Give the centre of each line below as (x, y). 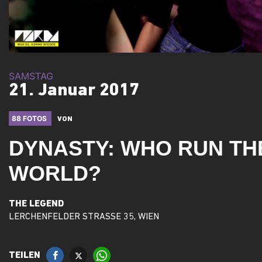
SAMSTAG (31, 76)
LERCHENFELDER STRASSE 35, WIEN (81, 217)
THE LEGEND (36, 204)
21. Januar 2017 (74, 91)
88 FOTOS (30, 119)
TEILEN (25, 256)
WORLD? (55, 174)
